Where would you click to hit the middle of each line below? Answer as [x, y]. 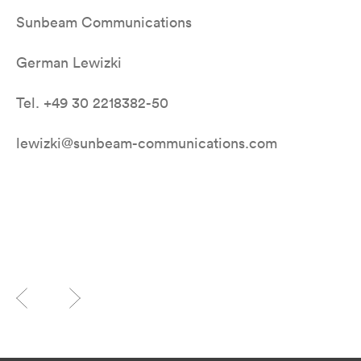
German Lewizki [69, 62]
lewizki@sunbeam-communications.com [147, 143]
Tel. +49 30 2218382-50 [92, 103]
